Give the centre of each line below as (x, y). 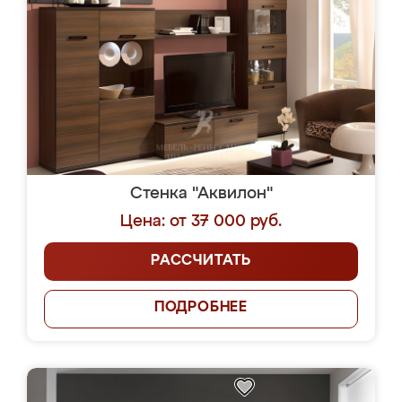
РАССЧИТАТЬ (201, 261)
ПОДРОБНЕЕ (201, 308)
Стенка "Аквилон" (201, 194)
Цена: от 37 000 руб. (201, 222)
